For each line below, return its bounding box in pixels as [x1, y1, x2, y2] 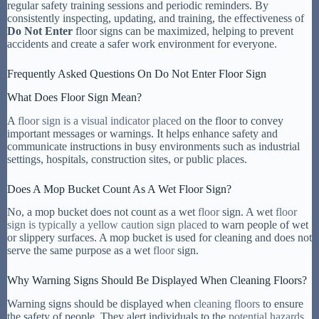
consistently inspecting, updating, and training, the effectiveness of [7, 12, 304, 25]
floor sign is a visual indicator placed [18, 114, 182, 127]
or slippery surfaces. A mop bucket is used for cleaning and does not [7, 231, 312, 244]
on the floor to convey [182, 114, 283, 127]
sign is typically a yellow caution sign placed [7, 219, 207, 231]
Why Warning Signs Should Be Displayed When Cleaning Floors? [7, 274, 307, 287]
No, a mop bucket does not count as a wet [7, 206, 198, 219]
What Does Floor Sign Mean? [7, 90, 142, 103]
